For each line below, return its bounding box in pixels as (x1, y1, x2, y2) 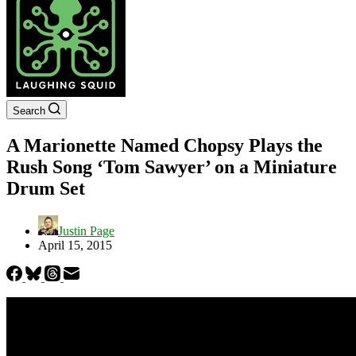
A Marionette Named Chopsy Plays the (6, 134, 323, 156)
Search (13, 105, 45, 117)
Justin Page (58, 223, 114, 238)
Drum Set (6, 177, 85, 199)
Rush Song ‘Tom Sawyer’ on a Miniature (6, 156, 337, 177)
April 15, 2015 (38, 238, 112, 252)
